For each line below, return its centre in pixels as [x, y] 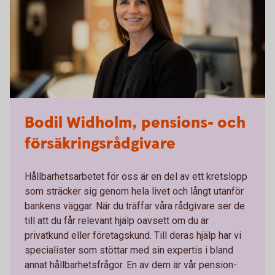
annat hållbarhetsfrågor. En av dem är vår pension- [131, 265]
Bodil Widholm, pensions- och [135, 123]
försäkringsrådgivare [100, 144]
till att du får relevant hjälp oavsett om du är [117, 221]
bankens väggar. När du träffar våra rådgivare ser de [135, 206]
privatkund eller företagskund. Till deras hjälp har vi [133, 235]
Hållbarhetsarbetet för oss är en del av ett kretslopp [136, 176]
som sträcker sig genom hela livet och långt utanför [134, 191]
